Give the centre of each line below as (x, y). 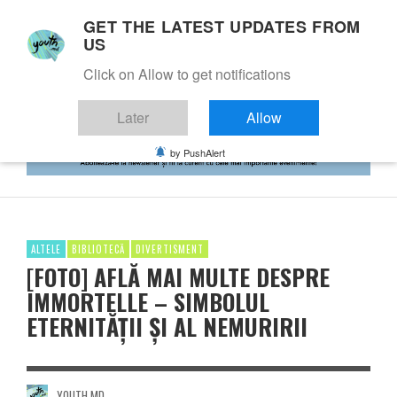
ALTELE (46, 249)
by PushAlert (198, 152)
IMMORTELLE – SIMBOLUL (148, 301)
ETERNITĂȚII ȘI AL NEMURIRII (167, 326)
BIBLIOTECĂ (98, 249)
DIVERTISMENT (170, 249)
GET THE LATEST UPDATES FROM (222, 27)
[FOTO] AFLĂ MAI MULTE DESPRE (178, 276)
